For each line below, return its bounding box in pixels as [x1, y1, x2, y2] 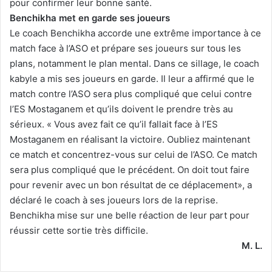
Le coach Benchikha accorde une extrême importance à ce [10, 27, 261, 39]
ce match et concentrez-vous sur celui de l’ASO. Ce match [10, 148, 257, 160]
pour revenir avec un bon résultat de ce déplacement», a [10, 178, 252, 191]
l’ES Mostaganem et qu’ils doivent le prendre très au [10, 103, 233, 115]
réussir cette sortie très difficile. [10, 224, 148, 236]
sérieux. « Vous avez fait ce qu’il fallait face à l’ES [10, 118, 218, 130]
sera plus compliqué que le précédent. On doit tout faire [10, 163, 250, 175]
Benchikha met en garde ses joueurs [10, 12, 170, 24]
